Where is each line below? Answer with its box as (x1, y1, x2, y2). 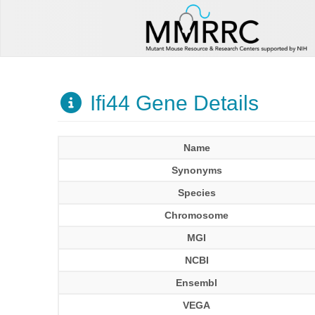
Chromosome (165, 210, 229, 221)
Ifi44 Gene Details (84, 91, 259, 115)
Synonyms (171, 165, 222, 176)
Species (177, 187, 216, 198)
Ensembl (176, 277, 218, 288)
